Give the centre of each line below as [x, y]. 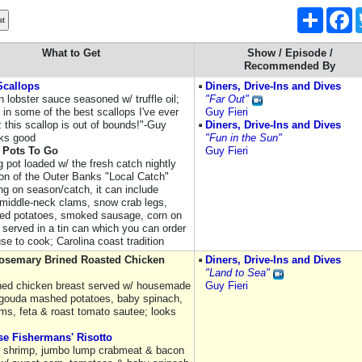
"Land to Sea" [238, 273]
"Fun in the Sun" [244, 138]
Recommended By [290, 66]
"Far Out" [227, 99]
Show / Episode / [290, 53]
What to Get [71, 53]
